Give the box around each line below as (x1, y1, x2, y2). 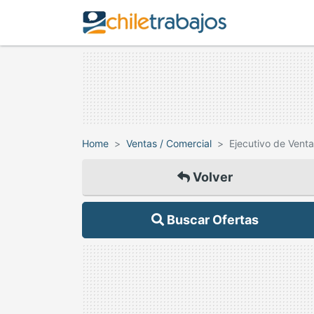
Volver (189, 170, 233, 184)
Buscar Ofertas (163, 212, 259, 227)
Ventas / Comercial (126, 137, 212, 149)
